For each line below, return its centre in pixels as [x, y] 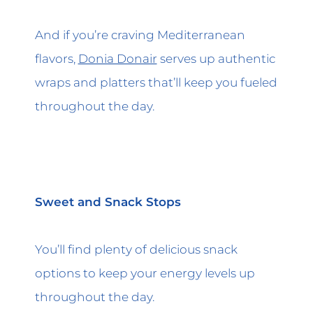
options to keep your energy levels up [145, 273]
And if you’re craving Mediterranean [140, 34]
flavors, [56, 58]
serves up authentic [216, 58]
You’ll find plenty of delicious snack [136, 249]
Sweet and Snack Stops [108, 201]
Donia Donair [117, 58]
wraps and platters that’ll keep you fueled [156, 82]
